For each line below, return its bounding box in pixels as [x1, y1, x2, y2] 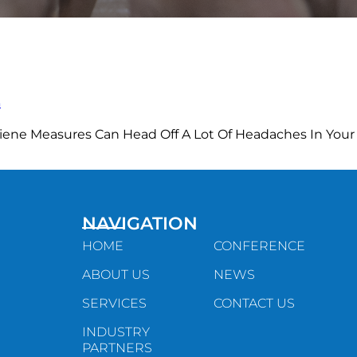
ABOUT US [81, 267, 150, 283]
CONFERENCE [214, 238, 306, 254]
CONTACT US [214, 296, 296, 312]
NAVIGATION [81, 212, 198, 235]
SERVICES [81, 296, 147, 312]
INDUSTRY [81, 324, 150, 340]
